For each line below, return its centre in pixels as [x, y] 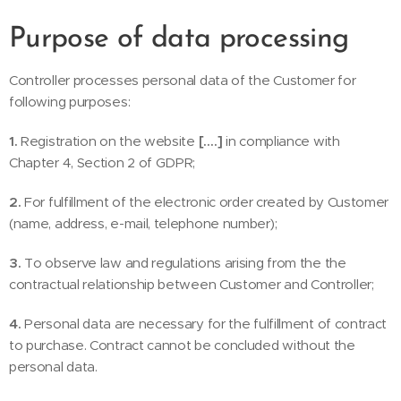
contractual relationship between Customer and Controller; [192, 284]
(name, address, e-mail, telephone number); [143, 223]
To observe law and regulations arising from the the [185, 263]
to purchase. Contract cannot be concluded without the [182, 345]
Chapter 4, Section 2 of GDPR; [102, 162]
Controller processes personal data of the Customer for [183, 80]
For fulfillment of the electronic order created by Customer [207, 202]
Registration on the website [110, 141]
